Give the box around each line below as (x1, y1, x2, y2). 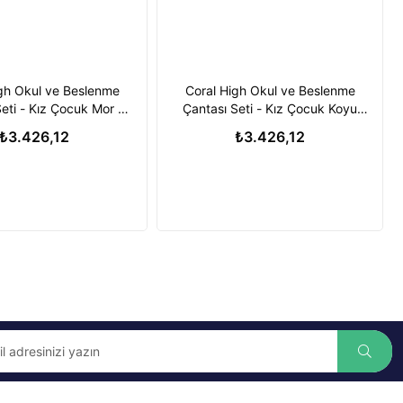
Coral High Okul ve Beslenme (184, 83, 355, 98)
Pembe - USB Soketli (209, 119, 331, 134)
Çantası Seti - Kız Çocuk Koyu (183, 101, 357, 116)
